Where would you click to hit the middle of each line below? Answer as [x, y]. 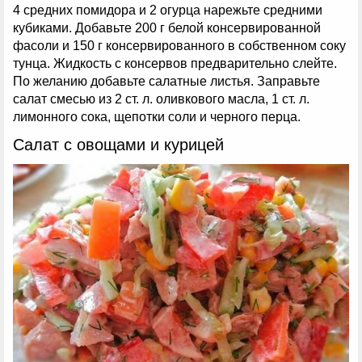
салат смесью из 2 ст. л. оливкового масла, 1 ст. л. [161, 99]
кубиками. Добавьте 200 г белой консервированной [167, 27]
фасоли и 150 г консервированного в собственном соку [179, 45]
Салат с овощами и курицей [118, 144]
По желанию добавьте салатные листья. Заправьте [166, 81]
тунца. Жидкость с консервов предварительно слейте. [175, 63]
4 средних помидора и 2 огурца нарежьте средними [168, 10]
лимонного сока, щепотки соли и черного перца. [157, 116]
